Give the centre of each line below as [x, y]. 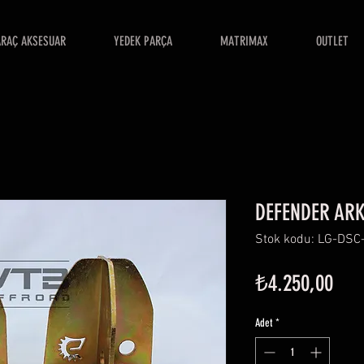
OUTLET [332, 41]
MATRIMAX [244, 41]
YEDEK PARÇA [143, 41]
